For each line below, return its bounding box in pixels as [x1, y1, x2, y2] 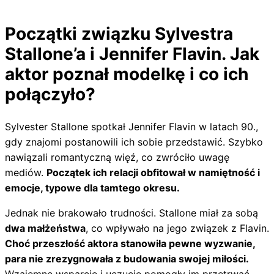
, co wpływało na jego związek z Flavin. [86, 221, 269, 234]
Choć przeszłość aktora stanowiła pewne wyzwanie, [5, 237, 255, 250]
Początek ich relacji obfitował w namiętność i [46, 166, 260, 179]
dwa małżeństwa [5, 221, 86, 234]
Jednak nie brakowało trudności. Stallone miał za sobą [5, 206, 258, 219]
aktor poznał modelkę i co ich [5, 64, 248, 85]
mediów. [5, 166, 46, 179]
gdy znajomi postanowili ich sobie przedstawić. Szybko [5, 135, 263, 148]
